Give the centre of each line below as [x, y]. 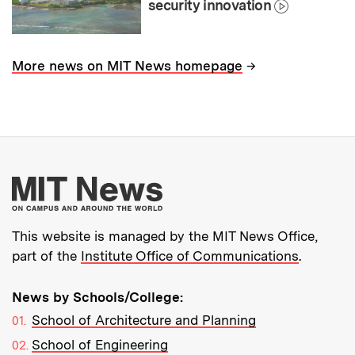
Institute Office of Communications [190, 256]
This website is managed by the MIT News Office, [165, 236]
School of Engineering [100, 344]
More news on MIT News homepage [127, 66]
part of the [46, 256]
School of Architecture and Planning [144, 320]
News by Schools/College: [97, 297]
